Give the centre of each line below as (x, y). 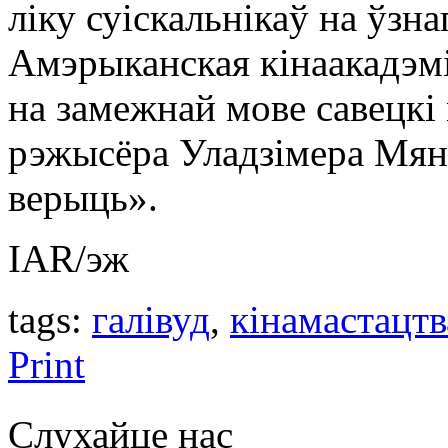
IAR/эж (68, 258)
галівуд (151, 319)
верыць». (83, 197)
